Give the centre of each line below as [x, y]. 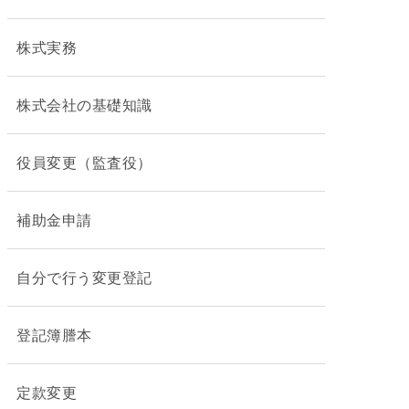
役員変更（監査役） [84, 162]
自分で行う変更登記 [84, 277]
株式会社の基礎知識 [84, 105]
